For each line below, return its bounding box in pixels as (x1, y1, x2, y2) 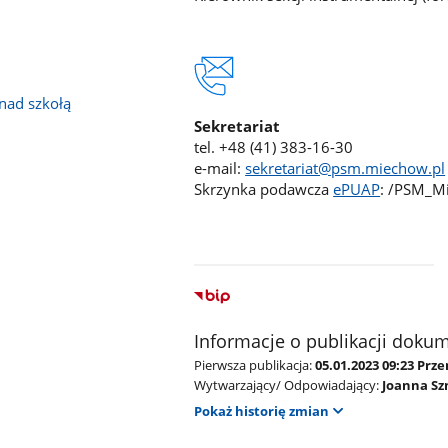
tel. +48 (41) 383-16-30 (194, 136, 354, 157)
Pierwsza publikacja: (194, 356, 313, 375)
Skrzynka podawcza (194, 178, 334, 199)
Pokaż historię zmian (194, 402, 330, 421)
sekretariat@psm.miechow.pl (245, 157, 446, 178)
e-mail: (194, 157, 246, 178)
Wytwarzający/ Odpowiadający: (194, 376, 380, 395)
